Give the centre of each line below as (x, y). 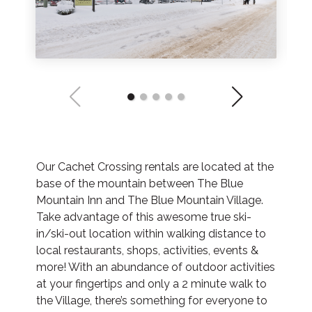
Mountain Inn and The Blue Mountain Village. (150, 201)
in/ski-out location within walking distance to (151, 234)
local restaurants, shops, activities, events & (147, 251)
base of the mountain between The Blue (140, 184)
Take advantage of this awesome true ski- (144, 217)
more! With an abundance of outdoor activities (156, 267)
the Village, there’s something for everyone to (152, 301)
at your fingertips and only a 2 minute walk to (151, 284)
